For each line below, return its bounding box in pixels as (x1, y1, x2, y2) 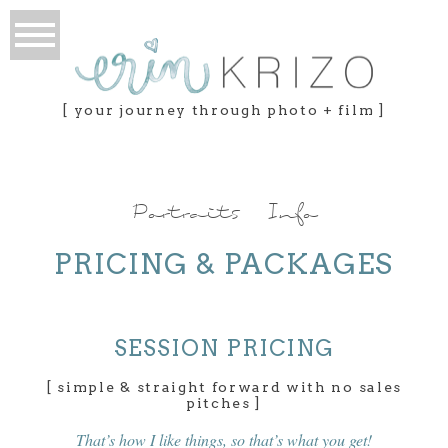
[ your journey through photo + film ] (62, 102, 386, 119)
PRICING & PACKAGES (54, 247, 394, 282)
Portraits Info (131, 195, 317, 233)
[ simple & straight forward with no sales (46, 379, 402, 396)
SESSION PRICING (113, 334, 335, 361)
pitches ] (185, 395, 263, 412)
